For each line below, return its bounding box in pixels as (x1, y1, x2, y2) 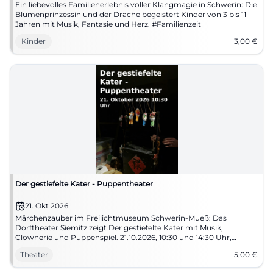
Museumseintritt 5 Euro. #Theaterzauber (15, 243, 163, 252)
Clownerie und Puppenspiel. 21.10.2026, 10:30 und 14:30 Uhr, (15, 233, 232, 242)
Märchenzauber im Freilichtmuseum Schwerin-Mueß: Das (15, 213, 227, 222)
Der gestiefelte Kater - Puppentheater (15, 179, 153, 188)
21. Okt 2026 (25, 201, 68, 210)
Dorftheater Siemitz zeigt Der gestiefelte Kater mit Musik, (15, 223, 223, 232)
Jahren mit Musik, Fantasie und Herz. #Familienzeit (15, 19, 201, 29)
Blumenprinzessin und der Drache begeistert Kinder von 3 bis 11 (15, 10, 246, 19)
